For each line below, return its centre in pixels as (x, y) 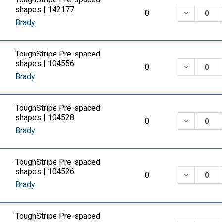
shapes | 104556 (45, 63)
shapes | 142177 (45, 9)
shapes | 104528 (45, 117)
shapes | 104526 (45, 171)
